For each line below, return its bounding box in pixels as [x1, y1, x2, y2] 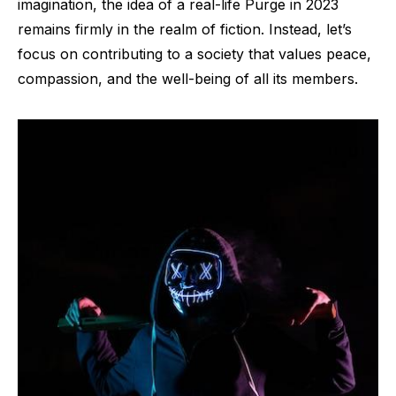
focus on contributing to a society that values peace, [18, 45, 371, 64]
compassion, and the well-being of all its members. [18, 70, 358, 88]
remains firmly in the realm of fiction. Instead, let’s [18, 20, 352, 39]
